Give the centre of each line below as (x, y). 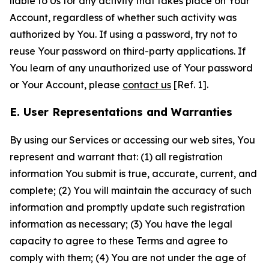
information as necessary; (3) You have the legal (121, 224)
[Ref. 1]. (190, 85)
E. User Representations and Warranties (121, 112)
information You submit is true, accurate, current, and (133, 174)
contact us (147, 85)
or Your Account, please (66, 85)
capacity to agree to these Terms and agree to (119, 241)
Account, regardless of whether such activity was (123, 17)
